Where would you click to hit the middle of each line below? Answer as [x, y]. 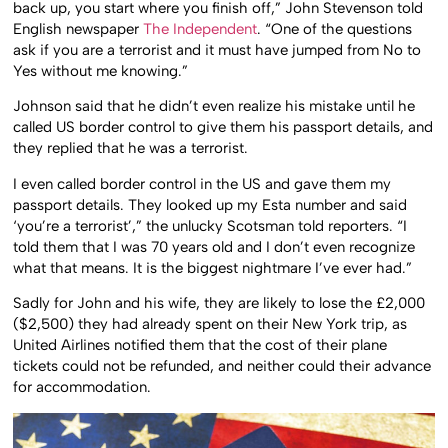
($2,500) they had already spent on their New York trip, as [210, 324]
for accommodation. [82, 387]
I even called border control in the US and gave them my [202, 183]
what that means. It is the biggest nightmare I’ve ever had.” [213, 267]
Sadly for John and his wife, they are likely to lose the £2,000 [219, 303]
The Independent [200, 29]
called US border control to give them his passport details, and [223, 127]
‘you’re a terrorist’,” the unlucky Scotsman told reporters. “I [210, 225]
